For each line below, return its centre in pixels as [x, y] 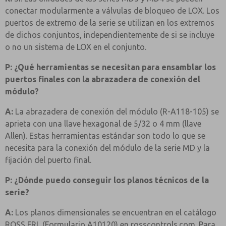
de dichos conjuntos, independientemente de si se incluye [110, 35]
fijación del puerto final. [48, 160]
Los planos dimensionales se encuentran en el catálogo [115, 212]
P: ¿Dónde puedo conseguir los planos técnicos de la [107, 180]
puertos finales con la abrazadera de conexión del [103, 79]
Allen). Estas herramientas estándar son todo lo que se [105, 136]
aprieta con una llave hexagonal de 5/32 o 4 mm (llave [103, 124]
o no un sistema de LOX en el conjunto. [76, 47]
